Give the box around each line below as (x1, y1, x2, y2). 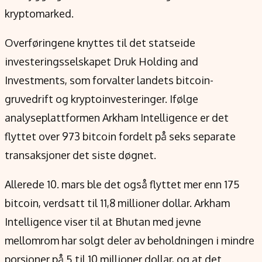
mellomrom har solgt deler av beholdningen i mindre (5, 234, 254, 247)
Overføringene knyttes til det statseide (5, 36, 195, 49)
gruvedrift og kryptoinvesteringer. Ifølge (5, 92, 198, 105)
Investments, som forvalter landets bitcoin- (5, 74, 213, 87)
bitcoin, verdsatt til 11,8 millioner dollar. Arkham (5, 196, 230, 209)
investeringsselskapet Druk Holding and (5, 55, 198, 68)
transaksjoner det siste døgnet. (5, 149, 156, 161)
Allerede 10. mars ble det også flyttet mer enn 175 (5, 178, 240, 191)
